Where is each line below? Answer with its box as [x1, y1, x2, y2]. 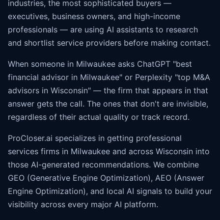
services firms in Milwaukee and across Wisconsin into [8, 146, 210, 156]
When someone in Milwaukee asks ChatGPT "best [8, 59, 192, 69]
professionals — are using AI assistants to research [8, 25, 198, 34]
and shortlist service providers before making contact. [8, 38, 211, 48]
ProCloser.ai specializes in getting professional [8, 133, 182, 143]
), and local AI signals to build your [83, 186, 212, 196]
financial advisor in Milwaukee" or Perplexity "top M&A [8, 72, 210, 82]
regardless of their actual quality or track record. [8, 112, 190, 122]
